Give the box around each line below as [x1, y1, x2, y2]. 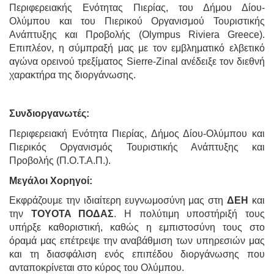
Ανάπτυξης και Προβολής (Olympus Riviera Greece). [9, 29, 265, 40]
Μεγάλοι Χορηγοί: [9, 175, 92, 186]
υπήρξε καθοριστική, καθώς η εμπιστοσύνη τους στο [9, 222, 265, 233]
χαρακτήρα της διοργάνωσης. [9, 69, 136, 80]
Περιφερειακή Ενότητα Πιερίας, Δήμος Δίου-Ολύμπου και [9, 128, 265, 139]
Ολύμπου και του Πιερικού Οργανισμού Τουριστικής [9, 15, 265, 26]
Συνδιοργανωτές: [9, 108, 89, 119]
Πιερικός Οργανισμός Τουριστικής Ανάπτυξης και [9, 141, 265, 152]
